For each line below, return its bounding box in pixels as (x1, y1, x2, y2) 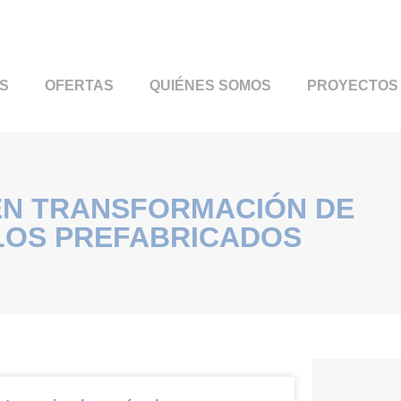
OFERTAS (44, 78, 114, 94)
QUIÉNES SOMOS (149, 78, 271, 94)
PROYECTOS (306, 78, 398, 94)
